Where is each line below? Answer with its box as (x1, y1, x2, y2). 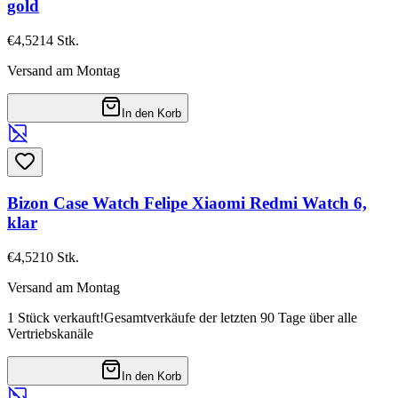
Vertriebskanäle (7, 325, 93, 341)
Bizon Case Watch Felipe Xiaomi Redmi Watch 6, (7, 193, 367, 212)
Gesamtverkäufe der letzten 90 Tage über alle (104, 309, 357, 325)
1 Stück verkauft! (7, 309, 104, 325)
